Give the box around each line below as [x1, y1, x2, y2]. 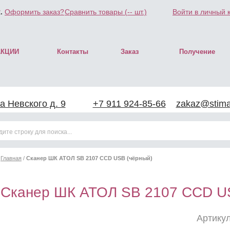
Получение [179, 48, 215, 55]
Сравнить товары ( [65, 8, 127, 16]
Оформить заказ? [5, 8, 64, 16]
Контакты [57, 48, 88, 55]
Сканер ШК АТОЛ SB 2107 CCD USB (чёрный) [26, 155, 152, 161]
